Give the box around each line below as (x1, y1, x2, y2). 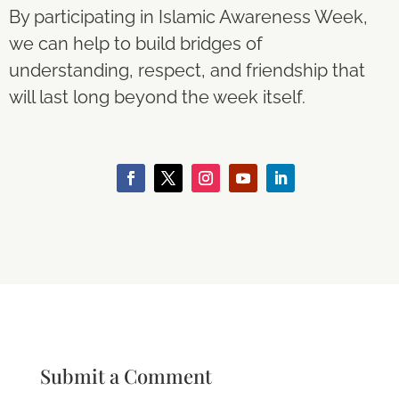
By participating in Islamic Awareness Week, (9, 6, 368, 28)
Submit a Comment (39, 362, 212, 389)
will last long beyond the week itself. (9, 86, 305, 108)
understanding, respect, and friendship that (9, 60, 365, 81)
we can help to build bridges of (9, 33, 263, 54)
